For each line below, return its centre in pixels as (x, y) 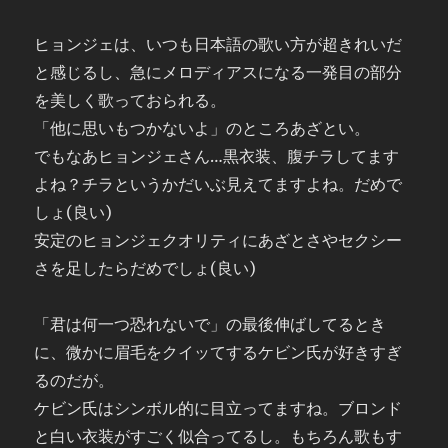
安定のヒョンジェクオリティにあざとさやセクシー (218, 240)
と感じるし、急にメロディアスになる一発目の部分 (218, 72)
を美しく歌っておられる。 (130, 100)
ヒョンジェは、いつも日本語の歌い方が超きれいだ (218, 44)
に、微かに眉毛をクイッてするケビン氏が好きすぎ (218, 352)
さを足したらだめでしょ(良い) (145, 268)
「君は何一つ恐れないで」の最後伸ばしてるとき (210, 324)
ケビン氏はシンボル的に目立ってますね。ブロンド (218, 408)
